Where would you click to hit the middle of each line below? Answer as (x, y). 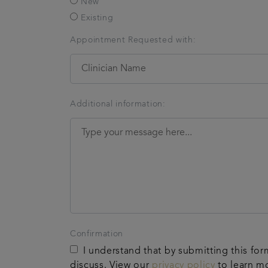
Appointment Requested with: (133, 40)
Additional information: (118, 104)
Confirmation (97, 234)
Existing (97, 18)
